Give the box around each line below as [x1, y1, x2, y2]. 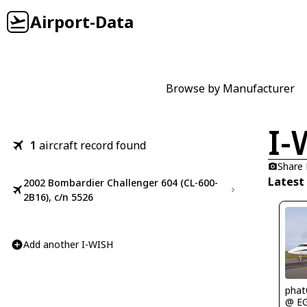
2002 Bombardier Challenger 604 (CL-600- [23, 176, 218, 189]
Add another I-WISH [23, 238, 113, 251]
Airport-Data [30, 10, 134, 33]
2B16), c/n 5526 [23, 191, 93, 204]
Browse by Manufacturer [166, 81, 295, 96]
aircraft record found [39, 138, 146, 153]
